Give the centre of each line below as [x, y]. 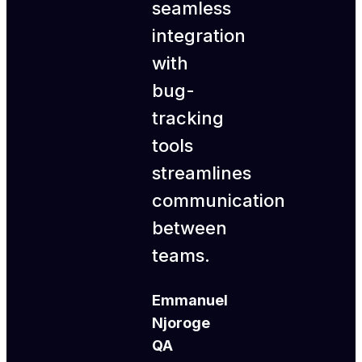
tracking [188, 118]
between [190, 228]
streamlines [202, 173]
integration [199, 36]
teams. [181, 256]
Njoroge [181, 323]
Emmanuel [190, 301]
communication [219, 201]
